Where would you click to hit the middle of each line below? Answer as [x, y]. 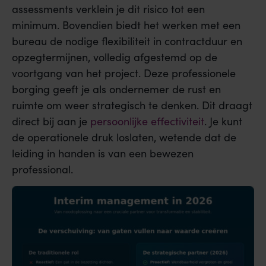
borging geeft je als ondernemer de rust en [116, 89]
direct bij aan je [51, 121]
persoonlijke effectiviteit [147, 121]
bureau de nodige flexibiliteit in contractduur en [127, 41]
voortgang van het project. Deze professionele [124, 73]
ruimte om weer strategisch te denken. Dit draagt [132, 105]
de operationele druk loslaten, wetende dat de [124, 137]
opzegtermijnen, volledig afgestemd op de [115, 57]
